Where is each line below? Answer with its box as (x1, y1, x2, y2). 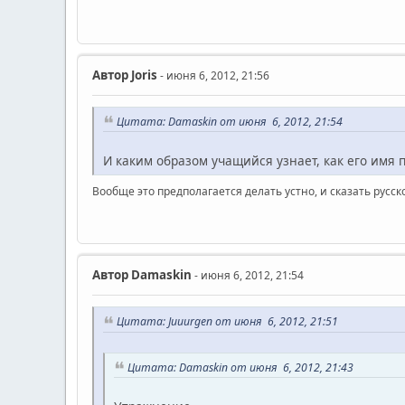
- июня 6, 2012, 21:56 (157, 68, 269, 84)
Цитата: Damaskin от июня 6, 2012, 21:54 (117, 114, 343, 130)
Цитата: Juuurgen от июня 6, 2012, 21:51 (117, 314, 338, 330)
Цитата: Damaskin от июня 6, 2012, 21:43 (127, 359, 353, 375)
